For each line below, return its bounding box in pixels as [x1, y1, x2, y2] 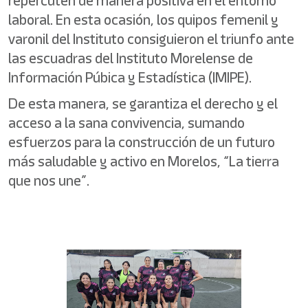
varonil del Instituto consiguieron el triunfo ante [8, 29, 294, 49]
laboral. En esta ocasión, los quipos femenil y [8, 10, 278, 30]
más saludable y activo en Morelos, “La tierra [8, 151, 279, 171]
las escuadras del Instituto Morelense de [8, 48, 253, 68]
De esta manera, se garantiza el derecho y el [8, 93, 278, 113]
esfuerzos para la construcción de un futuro [8, 132, 275, 152]
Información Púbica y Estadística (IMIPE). [8, 67, 252, 87]
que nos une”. [8, 170, 89, 190]
